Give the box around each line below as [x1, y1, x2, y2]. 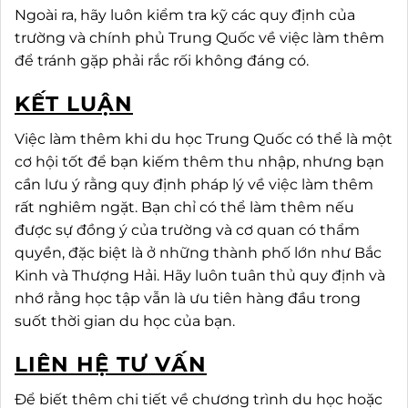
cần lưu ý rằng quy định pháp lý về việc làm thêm [15, 176, 373, 194]
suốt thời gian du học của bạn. [15, 312, 235, 331]
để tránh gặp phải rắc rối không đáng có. [15, 51, 309, 69]
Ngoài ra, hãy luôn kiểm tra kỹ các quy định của [15, 5, 355, 24]
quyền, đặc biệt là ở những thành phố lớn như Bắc [15, 244, 382, 262]
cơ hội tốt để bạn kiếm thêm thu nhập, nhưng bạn [15, 153, 384, 171]
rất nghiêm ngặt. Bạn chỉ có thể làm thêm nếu [15, 199, 354, 217]
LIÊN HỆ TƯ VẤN [15, 351, 207, 377]
